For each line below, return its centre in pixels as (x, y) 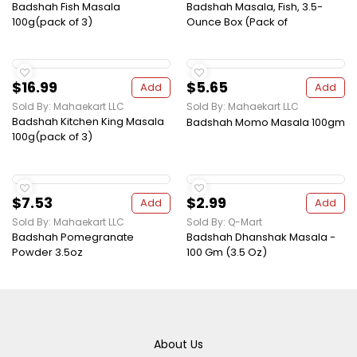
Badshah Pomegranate (73, 237)
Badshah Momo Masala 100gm (266, 123)
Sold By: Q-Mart (224, 222)
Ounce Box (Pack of (237, 22)
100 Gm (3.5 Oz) (227, 253)
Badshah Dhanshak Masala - (261, 237)
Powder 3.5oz (47, 253)
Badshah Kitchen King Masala (88, 122)
